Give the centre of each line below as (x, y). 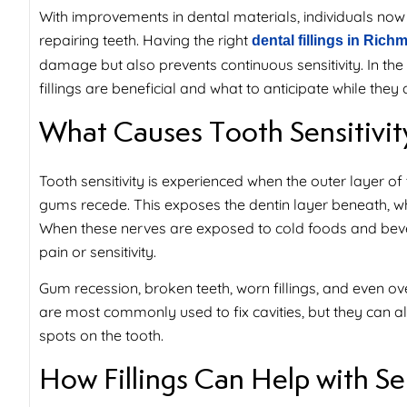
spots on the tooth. (101, 336)
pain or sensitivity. (98, 251)
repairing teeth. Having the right (145, 40)
